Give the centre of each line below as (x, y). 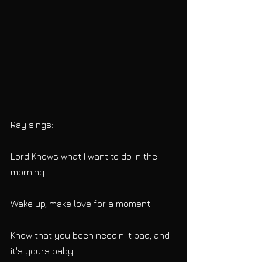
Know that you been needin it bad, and (91, 235)
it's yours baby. (43, 251)
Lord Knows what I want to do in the (85, 156)
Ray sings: (32, 124)
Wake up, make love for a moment (80, 203)
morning (27, 172)
